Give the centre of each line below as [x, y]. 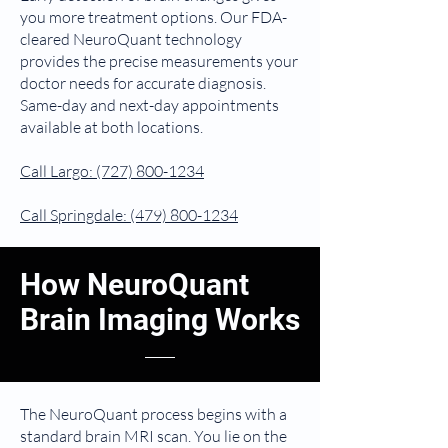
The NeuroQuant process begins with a [153, 414]
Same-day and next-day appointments [149, 105]
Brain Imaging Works [160, 319]
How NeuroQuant [134, 284]
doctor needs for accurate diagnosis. [143, 83]
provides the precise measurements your [159, 61]
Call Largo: [58, 171]
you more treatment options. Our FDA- [153, 17]
